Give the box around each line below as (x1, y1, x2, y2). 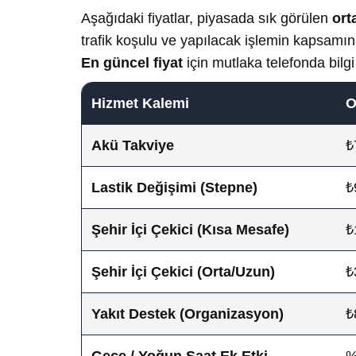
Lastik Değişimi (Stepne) (91, 179, 257, 195)
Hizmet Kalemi (91, 95, 189, 111)
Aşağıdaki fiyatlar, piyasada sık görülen (81, 10, 332, 26)
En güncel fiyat (81, 54, 183, 71)
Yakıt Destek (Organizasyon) (91, 305, 284, 322)
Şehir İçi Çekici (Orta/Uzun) (91, 263, 275, 280)
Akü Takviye (91, 137, 174, 153)
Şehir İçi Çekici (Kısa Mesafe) (91, 221, 289, 238)
